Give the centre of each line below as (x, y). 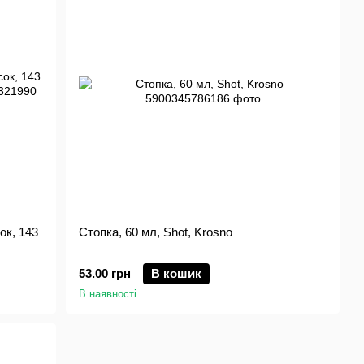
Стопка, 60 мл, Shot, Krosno (156, 232)
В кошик (177, 273)
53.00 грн (105, 273)
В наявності (108, 294)
